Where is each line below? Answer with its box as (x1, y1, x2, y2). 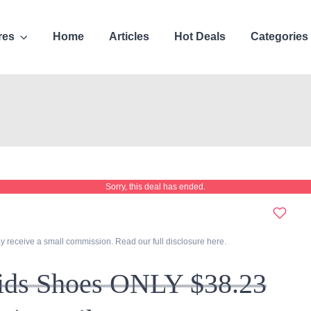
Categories (251, 31, 309, 43)
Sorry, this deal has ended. (105, 181, 205, 192)
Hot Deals (174, 31, 226, 43)
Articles (109, 31, 150, 43)
